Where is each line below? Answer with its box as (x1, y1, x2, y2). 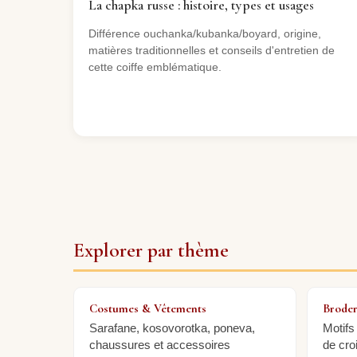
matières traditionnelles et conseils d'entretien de (88, 44, 335, 57)
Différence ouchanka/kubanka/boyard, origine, (88, 27, 322, 41)
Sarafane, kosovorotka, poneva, (89, 320, 256, 335)
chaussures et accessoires (89, 337, 231, 351)
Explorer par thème (73, 237, 229, 262)
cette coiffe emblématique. (88, 61, 222, 74)
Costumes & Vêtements (89, 300, 207, 316)
